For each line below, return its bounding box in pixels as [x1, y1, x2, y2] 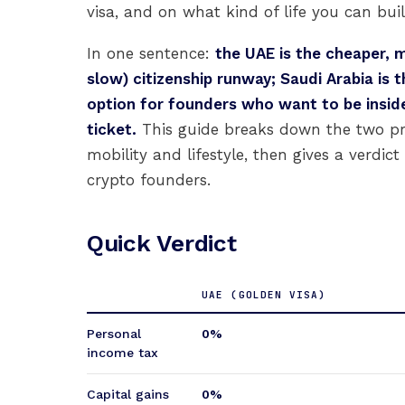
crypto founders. [87, 171, 211, 189]
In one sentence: [87, 44, 215, 62]
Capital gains [87, 387, 169, 401]
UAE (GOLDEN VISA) [202, 288, 326, 301]
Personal [87, 326, 141, 341]
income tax [87, 345, 158, 360]
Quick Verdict [87, 230, 237, 257]
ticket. [87, 120, 137, 138]
